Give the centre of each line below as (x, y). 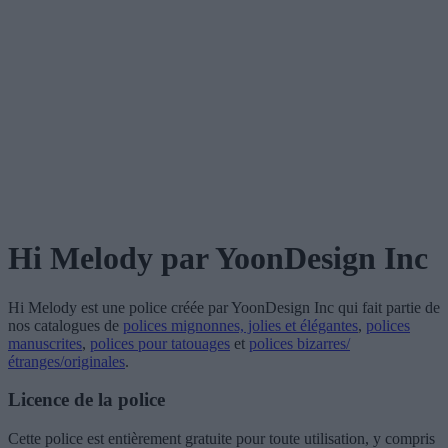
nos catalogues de (65, 325)
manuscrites (45, 343)
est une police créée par (154, 307)
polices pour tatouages (160, 343)
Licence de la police (86, 400)
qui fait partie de (387, 307)
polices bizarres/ (299, 343)
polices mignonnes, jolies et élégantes (240, 325)
